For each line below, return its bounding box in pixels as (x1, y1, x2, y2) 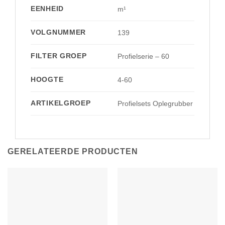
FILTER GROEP (31, 51, 87, 60)
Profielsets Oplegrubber (118, 99, 193, 107)
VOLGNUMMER (31, 28, 86, 36)
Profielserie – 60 (118, 52, 170, 60)
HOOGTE (31, 75, 64, 83)
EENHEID (31, 4, 64, 13)
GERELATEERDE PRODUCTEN (8, 147, 138, 156)
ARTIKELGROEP (31, 98, 91, 107)
